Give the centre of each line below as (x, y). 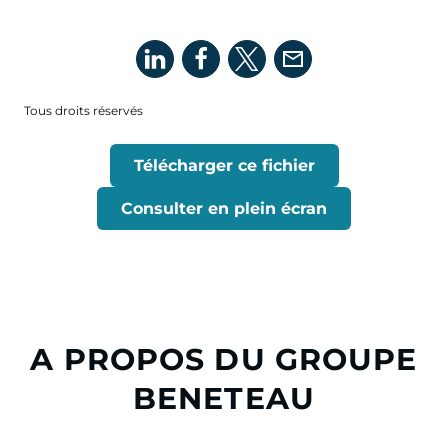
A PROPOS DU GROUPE (224, 359)
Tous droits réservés (83, 110)
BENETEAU (224, 398)
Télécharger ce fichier (224, 165)
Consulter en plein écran (224, 208)
